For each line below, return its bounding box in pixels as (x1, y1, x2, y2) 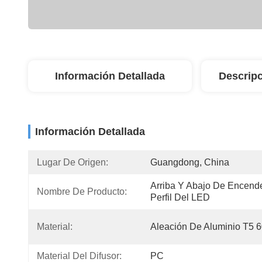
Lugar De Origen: (37, 157, 108, 167)
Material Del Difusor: (37, 251, 122, 261)
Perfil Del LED (150, 192, 210, 202)
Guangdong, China (150, 157, 229, 167)
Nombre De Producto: (37, 187, 127, 196)
